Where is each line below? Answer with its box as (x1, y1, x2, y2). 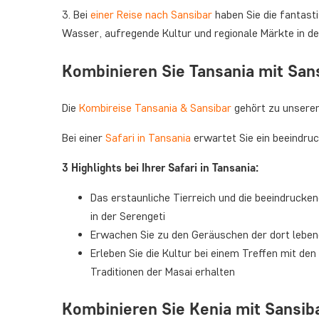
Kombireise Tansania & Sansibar (79, 100, 231, 115)
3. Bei (62, 7, 90, 21)
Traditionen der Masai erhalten (90, 264, 235, 278)
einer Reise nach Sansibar (90, 7, 212, 21)
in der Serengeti (90, 209, 165, 223)
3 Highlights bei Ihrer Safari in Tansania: (62, 160, 258, 174)
